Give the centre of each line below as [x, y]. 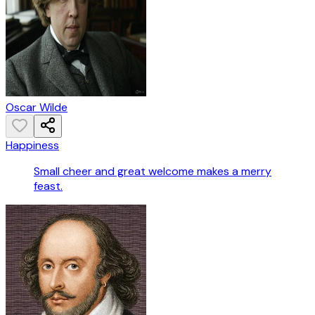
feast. [48, 186]
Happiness [32, 145]
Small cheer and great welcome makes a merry [153, 171]
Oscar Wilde [37, 107]
